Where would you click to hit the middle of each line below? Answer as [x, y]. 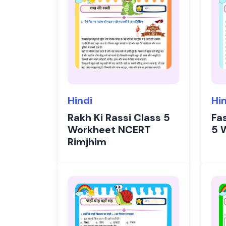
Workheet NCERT [109, 130]
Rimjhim [87, 142]
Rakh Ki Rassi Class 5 [119, 118]
